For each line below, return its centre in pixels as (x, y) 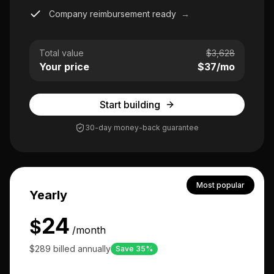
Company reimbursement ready (114, 14)
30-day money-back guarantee (142, 128)
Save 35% (134, 249)
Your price (64, 67)
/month (89, 230)
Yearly (48, 195)
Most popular (220, 185)
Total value (61, 53)
